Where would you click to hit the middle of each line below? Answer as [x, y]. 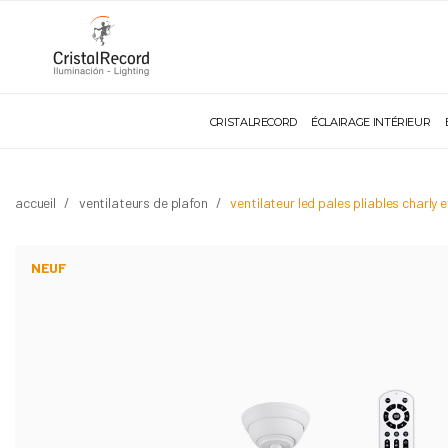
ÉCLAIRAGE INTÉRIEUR [371, 122]
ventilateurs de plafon [143, 202]
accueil [36, 202]
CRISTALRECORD [253, 122]
